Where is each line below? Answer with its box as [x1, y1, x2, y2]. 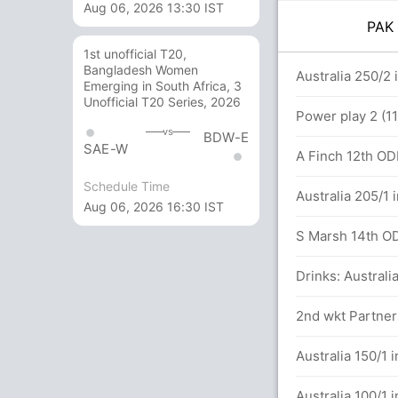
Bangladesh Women [84, 62, 198, 78]
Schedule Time [84, 178, 170, 194]
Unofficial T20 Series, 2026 [84, 94, 241, 110]
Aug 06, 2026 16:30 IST [84, 198, 224, 214]
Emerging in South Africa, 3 [84, 78, 242, 94]
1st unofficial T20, [84, 46, 187, 62]
